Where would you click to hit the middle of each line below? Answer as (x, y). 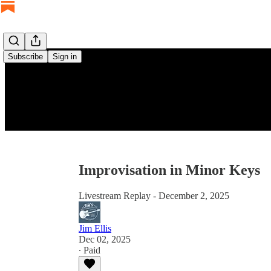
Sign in (65, 57)
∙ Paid (90, 250)
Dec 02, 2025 (105, 240)
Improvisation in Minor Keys (169, 170)
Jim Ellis (95, 229)
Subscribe (25, 57)
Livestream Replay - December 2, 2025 (154, 196)
